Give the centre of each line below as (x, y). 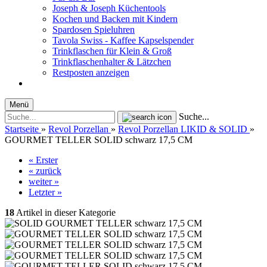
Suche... (194, 117)
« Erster (43, 160)
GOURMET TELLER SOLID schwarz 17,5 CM (99, 140)
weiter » (44, 181)
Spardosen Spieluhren (94, 30)
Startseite (22, 129)
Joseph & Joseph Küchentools (109, 8)
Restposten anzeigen (91, 72)
